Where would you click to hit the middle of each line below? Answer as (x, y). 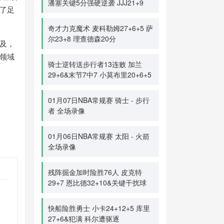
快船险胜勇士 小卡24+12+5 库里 (99, 208)
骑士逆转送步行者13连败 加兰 (95, 64)
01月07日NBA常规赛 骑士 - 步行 (99, 100)
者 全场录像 (66, 110)
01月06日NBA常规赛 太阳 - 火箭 (99, 136)
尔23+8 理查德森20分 (82, 38)
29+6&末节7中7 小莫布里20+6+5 (100, 74)
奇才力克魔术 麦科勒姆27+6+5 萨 (100, 28)
